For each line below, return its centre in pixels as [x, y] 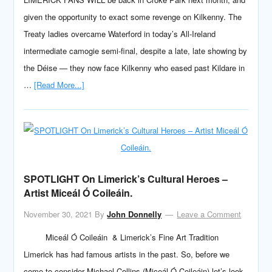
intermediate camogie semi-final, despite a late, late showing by [136, 51]
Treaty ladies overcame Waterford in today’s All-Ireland [120, 34]
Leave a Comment [209, 214]
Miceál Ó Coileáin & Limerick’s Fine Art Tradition [121, 237]
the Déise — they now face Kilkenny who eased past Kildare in [134, 68]
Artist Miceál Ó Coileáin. [78, 193]
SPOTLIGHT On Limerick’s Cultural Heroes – [126, 179]
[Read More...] [59, 85]
